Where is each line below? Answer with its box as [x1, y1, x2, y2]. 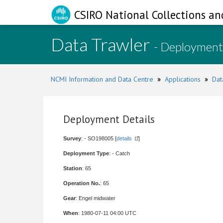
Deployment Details [63, 112, 155, 126]
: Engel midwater [76, 195, 115, 201]
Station [63, 165, 82, 171]
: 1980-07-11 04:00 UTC [78, 210, 136, 216]
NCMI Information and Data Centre [51, 75, 153, 84]
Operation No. [63, 180, 100, 186]
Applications [165, 75, 201, 84]
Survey [63, 135, 81, 141]
